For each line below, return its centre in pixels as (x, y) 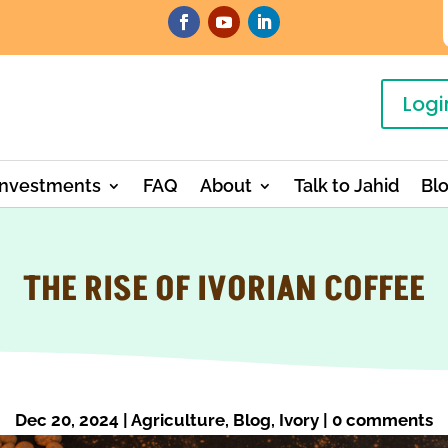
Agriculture (177, 419)
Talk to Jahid (346, 186)
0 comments (382, 419)
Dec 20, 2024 (66, 419)
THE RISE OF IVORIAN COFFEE (223, 290)
